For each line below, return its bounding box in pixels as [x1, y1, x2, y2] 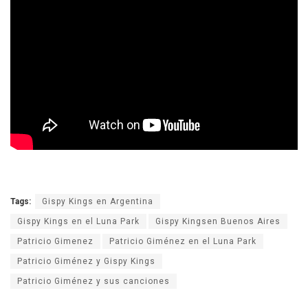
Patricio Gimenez [17, 236, 93, 247]
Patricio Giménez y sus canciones [17, 276, 170, 287]
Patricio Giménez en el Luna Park [109, 236, 256, 247]
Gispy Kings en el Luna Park [17, 217, 140, 227]
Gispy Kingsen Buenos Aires [155, 217, 280, 227]
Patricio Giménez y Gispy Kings [17, 256, 155, 267]
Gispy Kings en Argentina [42, 197, 153, 207]
